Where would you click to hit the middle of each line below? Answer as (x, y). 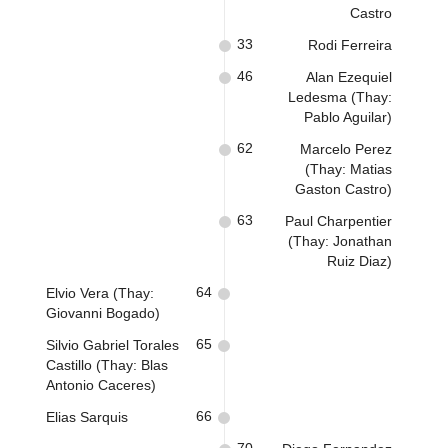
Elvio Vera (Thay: (100, 293)
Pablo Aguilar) (348, 117)
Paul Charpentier (338, 221)
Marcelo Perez (346, 149)
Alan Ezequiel (349, 77)
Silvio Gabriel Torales (112, 345)
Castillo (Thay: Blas (107, 365)
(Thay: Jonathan (340, 241)
